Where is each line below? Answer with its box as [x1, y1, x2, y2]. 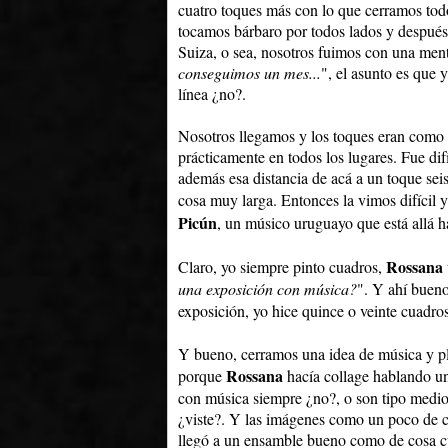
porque [178, 365, 226, 387]
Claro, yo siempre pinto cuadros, [178, 256, 386, 278]
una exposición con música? [178, 278, 357, 300]
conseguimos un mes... [178, 62, 321, 84]
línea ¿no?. [178, 83, 246, 105]
